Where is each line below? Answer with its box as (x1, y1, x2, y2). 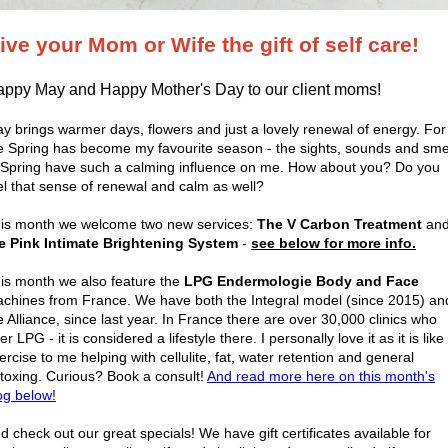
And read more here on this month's (207, 368, 435, 384)
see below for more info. (251, 235, 416, 251)
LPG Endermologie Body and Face (184, 273, 419, 289)
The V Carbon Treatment (257, 216, 422, 232)
